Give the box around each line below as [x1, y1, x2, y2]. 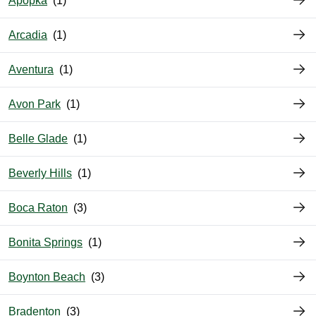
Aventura [8, 63, 54, 76]
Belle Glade [8, 133, 68, 145]
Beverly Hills [8, 167, 72, 180]
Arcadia [8, 29, 47, 42]
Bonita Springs [8, 236, 83, 249]
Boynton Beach [8, 271, 85, 284]
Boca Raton [8, 202, 68, 214]
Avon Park [8, 98, 61, 111]
